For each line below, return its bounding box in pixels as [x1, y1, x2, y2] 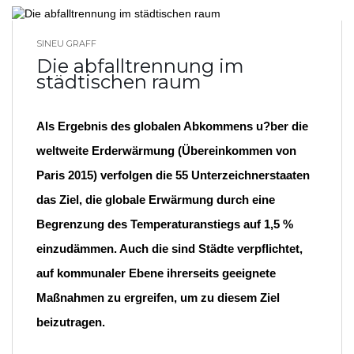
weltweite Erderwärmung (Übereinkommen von [36, 144, 296, 158]
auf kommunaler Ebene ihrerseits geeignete [36, 266, 276, 281]
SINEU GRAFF [36, 38, 96, 50]
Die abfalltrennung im [36, 55, 244, 78]
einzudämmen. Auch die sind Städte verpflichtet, [36, 242, 303, 256]
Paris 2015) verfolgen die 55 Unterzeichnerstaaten [36, 168, 310, 183]
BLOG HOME [104, 38, 157, 50]
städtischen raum [36, 70, 201, 94]
